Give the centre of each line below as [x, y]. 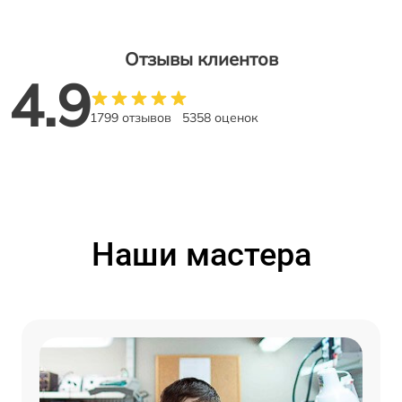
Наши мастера [201, 255]
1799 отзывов [131, 118]
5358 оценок [220, 118]
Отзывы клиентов [201, 59]
